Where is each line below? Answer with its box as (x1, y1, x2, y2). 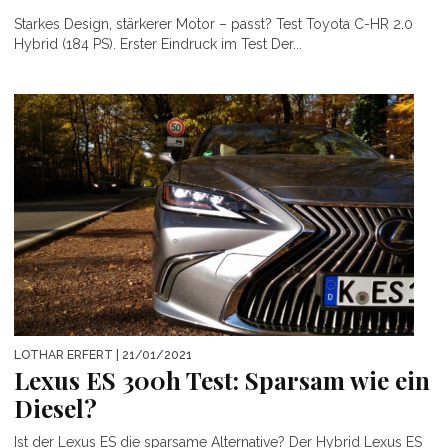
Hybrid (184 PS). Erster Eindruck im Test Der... (14, 36, 302, 53)
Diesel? (14, 392, 97, 425)
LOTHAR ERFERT (14, 348, 113, 363)
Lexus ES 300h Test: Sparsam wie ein (14, 364, 430, 397)
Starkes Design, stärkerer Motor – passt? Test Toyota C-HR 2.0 (14, 16, 413, 33)
